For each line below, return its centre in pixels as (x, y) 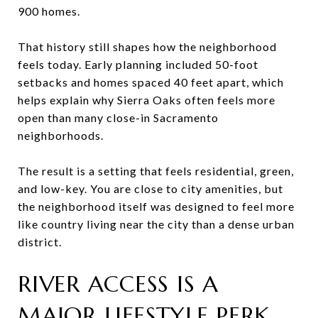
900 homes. (49, 11)
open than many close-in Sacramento (118, 117)
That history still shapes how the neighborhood (147, 46)
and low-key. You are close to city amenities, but (150, 188)
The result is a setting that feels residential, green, (156, 170)
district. (40, 241)
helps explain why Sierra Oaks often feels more (147, 99)
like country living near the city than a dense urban (156, 224)
